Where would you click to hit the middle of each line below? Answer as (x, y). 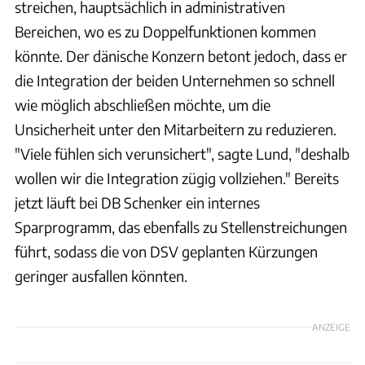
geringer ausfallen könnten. (101, 275)
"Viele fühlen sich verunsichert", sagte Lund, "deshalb (182, 153)
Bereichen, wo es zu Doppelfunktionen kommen (165, 31)
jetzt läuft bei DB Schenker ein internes (137, 202)
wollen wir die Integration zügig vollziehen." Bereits (177, 178)
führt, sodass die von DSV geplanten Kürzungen (166, 251)
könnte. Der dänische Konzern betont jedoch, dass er (181, 55)
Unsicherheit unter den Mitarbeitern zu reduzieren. (176, 129)
